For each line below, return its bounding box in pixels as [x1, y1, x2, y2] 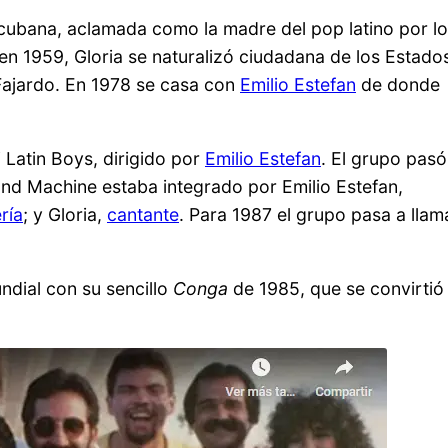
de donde [356, 74, 440, 96]
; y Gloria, [23, 203, 107, 225]
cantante [107, 203, 179, 225]
